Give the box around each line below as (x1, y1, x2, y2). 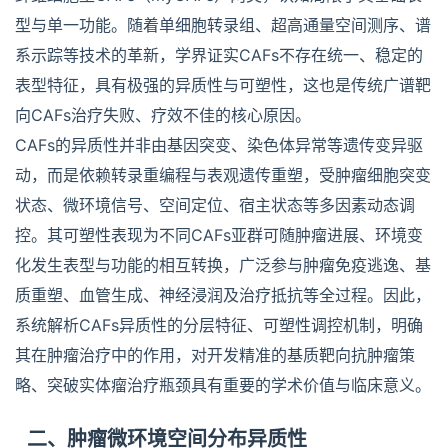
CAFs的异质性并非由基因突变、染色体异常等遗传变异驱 (15, 135, 423, 156)
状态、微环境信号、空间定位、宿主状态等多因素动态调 (15, 195, 415, 216)
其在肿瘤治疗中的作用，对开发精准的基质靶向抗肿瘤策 (15, 345, 415, 366)
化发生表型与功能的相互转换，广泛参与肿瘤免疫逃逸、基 (15, 255, 431, 276)
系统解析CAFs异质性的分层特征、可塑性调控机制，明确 (15, 315, 423, 336)
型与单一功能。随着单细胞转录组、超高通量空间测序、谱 (15, 15, 431, 36)
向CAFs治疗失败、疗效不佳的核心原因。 (15, 105, 311, 126)
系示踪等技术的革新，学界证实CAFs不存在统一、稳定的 (15, 45, 423, 66)
